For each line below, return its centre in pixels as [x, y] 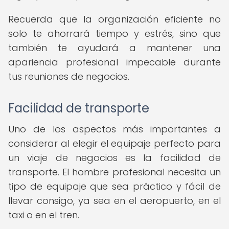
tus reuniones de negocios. [69, 76]
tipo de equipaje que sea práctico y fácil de [114, 186]
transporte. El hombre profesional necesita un [114, 172]
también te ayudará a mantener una [114, 48]
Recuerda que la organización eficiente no [114, 19]
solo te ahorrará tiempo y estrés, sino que [114, 33]
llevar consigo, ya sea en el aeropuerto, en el [114, 201]
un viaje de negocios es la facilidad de [114, 158]
